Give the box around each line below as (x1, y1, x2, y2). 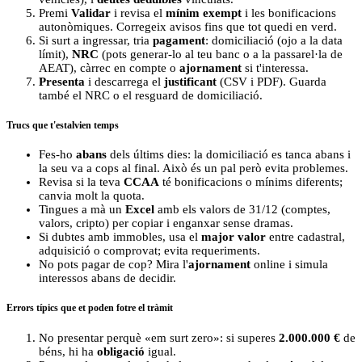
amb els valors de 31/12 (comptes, (154, 203, 330, 217)
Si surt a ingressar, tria (39, 33, 153, 47)
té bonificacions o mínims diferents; (159, 175, 343, 189)
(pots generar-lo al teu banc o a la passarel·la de (99, 47, 343, 61)
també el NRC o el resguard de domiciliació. (39, 88, 263, 102)
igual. (145, 345, 176, 358)
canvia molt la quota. (39, 189, 145, 203)
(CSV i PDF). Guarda (217, 74, 326, 88)
